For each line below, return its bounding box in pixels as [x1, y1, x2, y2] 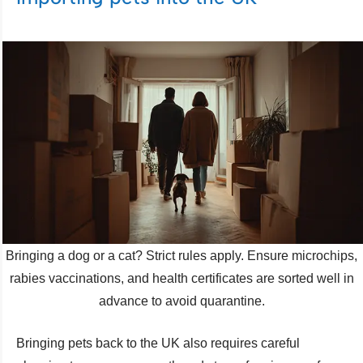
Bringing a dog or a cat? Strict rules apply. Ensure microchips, [6, 248, 357, 263]
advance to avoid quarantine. [98, 293, 265, 308]
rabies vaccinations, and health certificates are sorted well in [9, 271, 354, 285]
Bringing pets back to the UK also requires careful [16, 335, 300, 350]
